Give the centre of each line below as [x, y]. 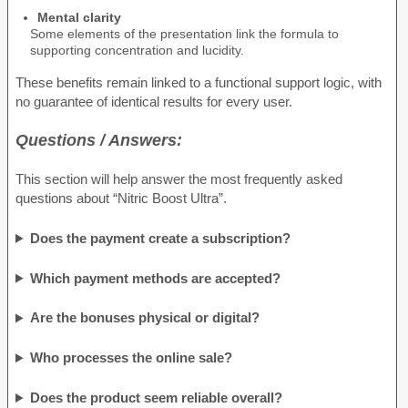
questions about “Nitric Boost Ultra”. [121, 199]
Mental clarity [79, 17]
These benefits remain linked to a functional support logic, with [199, 82]
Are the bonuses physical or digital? [145, 318]
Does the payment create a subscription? [161, 238]
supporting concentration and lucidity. [137, 50]
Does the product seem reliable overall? [157, 398]
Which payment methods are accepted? [156, 278]
